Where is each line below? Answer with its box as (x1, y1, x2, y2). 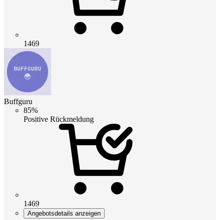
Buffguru (4, 97, 32, 106)
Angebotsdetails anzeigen (27, 209, 101, 217)
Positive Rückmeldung (24, 114, 94, 123)
